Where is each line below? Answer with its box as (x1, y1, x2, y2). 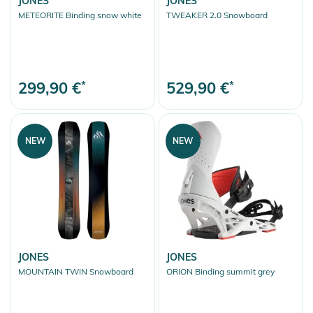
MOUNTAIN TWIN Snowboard (18, 266, 133, 277)
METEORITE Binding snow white (18, 10, 142, 21)
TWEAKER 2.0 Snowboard (166, 10, 268, 21)
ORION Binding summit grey (166, 266, 275, 277)
